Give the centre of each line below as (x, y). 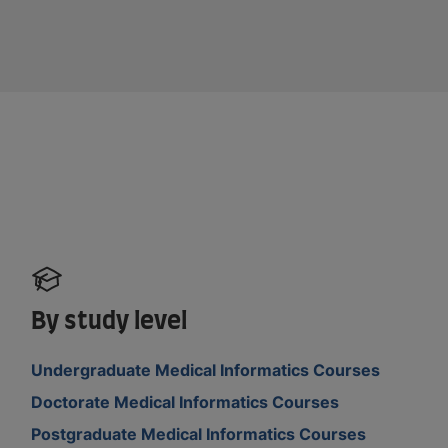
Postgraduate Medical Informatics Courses (199, 433)
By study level (109, 321)
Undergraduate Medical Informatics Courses (206, 369)
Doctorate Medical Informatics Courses (185, 401)
